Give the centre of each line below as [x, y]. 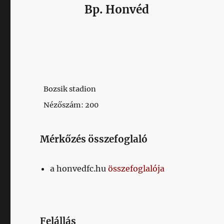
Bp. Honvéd [116, 9]
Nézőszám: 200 [71, 105]
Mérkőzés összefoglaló [94, 139]
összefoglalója [136, 168]
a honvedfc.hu [79, 168]
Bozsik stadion [70, 89]
